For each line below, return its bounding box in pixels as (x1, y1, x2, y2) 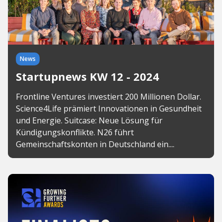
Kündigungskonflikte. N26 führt (16, 127, 134, 138)
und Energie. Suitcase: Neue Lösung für (16, 115, 163, 126)
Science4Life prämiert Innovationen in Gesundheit (16, 103, 202, 114)
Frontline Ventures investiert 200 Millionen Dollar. (16, 91, 201, 102)
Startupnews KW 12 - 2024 (16, 69, 159, 84)
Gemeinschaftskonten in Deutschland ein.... (16, 139, 174, 150)
